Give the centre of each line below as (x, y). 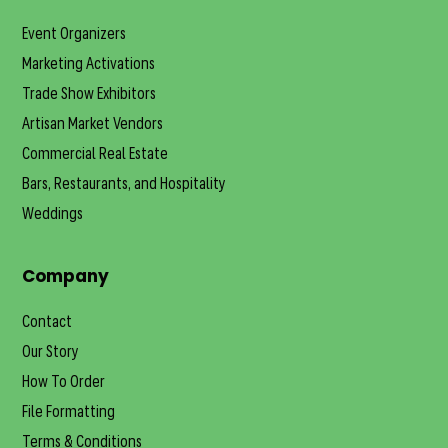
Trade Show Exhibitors (89, 95)
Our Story (51, 353)
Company (66, 276)
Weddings (53, 215)
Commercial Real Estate (95, 155)
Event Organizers (74, 35)
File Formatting (69, 413)
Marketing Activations (89, 65)
